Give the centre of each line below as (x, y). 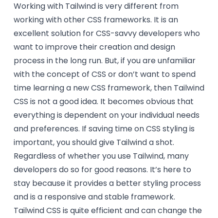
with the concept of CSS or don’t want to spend (105, 74)
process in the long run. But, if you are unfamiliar (105, 61)
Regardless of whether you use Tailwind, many (101, 156)
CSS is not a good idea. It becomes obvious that (104, 101)
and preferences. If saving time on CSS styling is (104, 129)
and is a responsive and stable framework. (94, 197)
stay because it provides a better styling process (107, 183)
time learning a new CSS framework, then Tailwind (109, 88)
